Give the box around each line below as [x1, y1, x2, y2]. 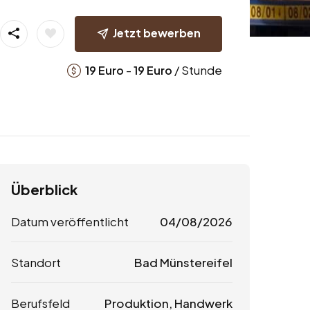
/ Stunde [172, 62, 222, 77]
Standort [11, 255, 61, 271]
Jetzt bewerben [112, 25, 201, 40]
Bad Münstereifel [134, 255, 232, 271]
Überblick [11, 181, 77, 199]
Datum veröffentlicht [11, 214, 129, 230]
